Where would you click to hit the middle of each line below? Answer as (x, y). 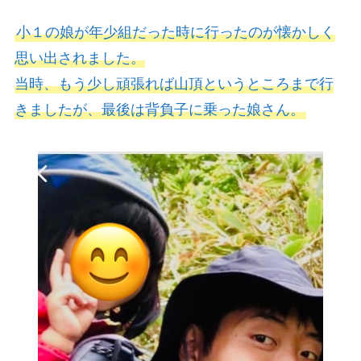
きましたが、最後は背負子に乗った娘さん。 (159, 110)
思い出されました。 (79, 58)
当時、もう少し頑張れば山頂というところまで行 (174, 84)
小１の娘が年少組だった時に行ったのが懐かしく (175, 33)
